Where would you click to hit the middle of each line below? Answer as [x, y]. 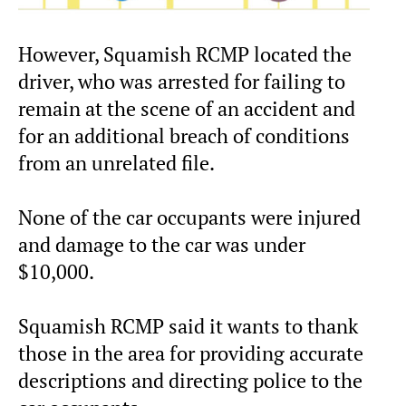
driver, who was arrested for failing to [182, 81]
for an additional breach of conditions [184, 135]
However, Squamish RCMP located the [185, 54]
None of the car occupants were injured [189, 217]
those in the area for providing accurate [191, 353]
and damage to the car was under [162, 244]
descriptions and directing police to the [190, 380]
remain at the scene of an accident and [187, 108]
